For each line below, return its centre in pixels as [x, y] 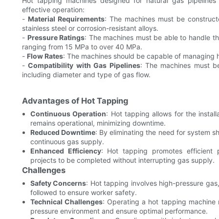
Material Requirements [66, 19]
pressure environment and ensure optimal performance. [119, 211]
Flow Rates [45, 56]
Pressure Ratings [56, 38]
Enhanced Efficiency [66, 151]
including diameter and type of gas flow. [86, 75]
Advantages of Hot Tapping [75, 101]
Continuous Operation [68, 114]
